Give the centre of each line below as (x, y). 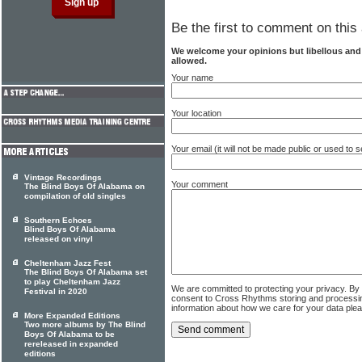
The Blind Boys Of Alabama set (86, 272)
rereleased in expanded (71, 344)
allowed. (189, 60)
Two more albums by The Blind (85, 325)
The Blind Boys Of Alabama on (84, 187)
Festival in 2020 (56, 292)
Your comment (200, 184)
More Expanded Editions (72, 316)
